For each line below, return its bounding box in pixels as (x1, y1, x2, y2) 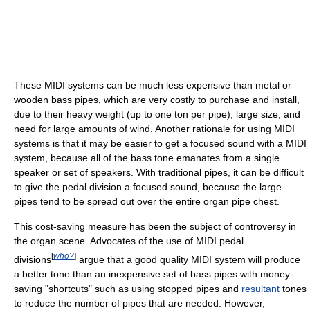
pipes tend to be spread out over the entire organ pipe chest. (14, 196, 280, 208)
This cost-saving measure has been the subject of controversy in (14, 221, 296, 232)
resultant (241, 283, 280, 295)
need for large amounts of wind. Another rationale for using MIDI (14, 123, 295, 135)
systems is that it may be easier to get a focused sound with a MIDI (14, 138, 307, 149)
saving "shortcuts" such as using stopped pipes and (14, 283, 241, 295)
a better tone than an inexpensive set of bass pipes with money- (14, 268, 293, 280)
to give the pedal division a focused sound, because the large (14, 181, 282, 193)
